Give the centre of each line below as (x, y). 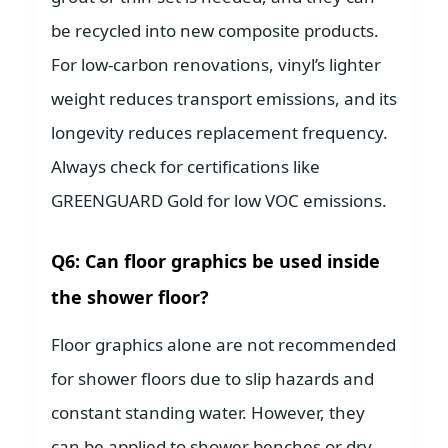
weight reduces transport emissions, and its (224, 99)
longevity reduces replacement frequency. (219, 133)
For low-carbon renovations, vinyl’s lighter (216, 65)
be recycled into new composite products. (215, 31)
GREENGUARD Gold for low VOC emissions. (219, 201)
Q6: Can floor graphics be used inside (215, 261)
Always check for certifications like (185, 167)
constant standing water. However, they (208, 413)
